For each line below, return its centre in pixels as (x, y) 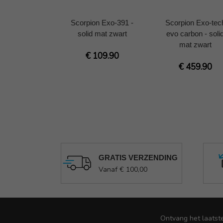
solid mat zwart (102, 33)
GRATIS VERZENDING (138, 157)
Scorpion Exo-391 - (102, 22)
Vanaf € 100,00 (123, 169)
